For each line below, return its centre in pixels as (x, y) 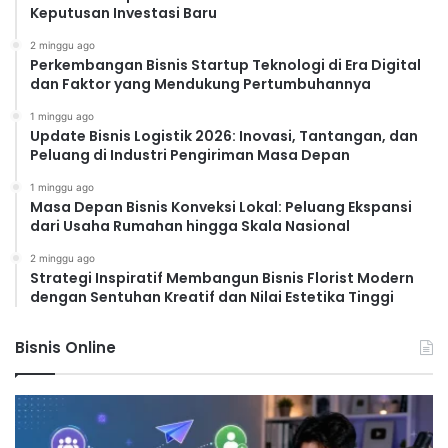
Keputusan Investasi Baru (123, 12)
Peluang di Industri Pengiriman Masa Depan (190, 154)
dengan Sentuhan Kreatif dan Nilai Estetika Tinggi (212, 296)
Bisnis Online (65, 347)
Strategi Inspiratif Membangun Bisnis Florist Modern (222, 277)
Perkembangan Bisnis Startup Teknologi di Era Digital (225, 64)
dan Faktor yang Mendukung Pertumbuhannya (200, 83)
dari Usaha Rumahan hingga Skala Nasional (190, 225)
